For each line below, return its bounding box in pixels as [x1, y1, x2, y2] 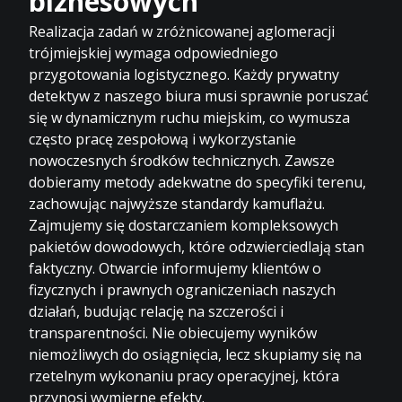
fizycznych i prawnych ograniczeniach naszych [29, 279, 336, 300]
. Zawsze [278, 150, 336, 170]
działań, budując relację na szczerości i [29, 301, 284, 321]
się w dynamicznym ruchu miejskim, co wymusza [29, 107, 351, 127]
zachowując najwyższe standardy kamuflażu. [29, 193, 326, 214]
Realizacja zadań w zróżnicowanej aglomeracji [29, 21, 336, 41]
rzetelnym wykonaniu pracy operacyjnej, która [29, 365, 340, 386]
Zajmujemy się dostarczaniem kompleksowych [29, 214, 339, 235]
